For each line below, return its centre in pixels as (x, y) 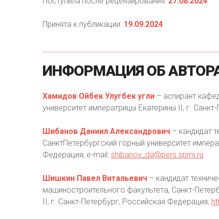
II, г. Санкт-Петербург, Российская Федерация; (127, 202)
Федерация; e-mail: (77, 155)
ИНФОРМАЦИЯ (93, 71)
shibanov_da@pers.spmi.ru (157, 155)
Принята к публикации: (83, 24)
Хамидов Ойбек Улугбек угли (99, 96)
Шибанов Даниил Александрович (106, 131)
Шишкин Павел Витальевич (95, 178)
